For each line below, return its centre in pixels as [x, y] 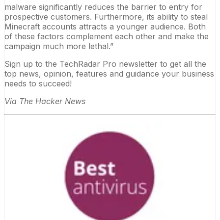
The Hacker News [52, 101]
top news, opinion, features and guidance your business [109, 73]
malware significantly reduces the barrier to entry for [103, 7]
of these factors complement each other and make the [107, 36]
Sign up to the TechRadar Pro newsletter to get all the [105, 64]
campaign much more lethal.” [59, 46]
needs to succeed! [38, 83]
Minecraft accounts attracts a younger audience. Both [105, 26]
